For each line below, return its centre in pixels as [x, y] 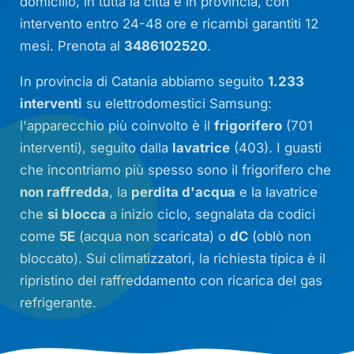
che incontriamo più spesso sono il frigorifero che [176, 169]
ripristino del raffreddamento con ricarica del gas [171, 280]
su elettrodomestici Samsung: [177, 103]
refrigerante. [58, 302]
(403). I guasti [276, 147]
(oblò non [280, 236]
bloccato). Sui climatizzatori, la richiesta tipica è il [173, 258]
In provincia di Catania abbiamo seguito [144, 81]
